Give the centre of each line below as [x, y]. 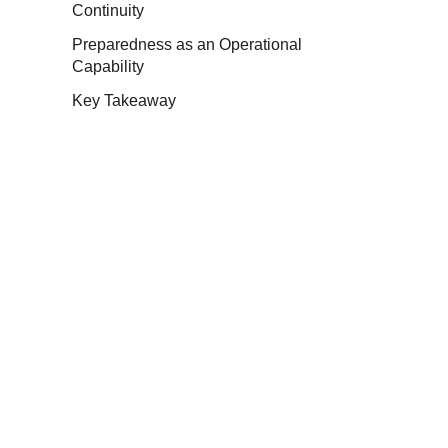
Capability [108, 66]
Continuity [108, 10]
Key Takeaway [124, 100]
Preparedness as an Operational [187, 44]
